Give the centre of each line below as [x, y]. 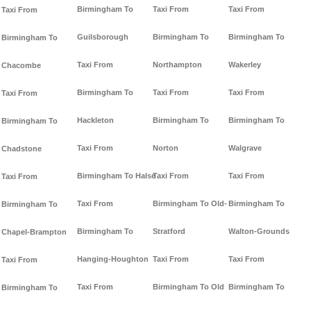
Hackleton [95, 120]
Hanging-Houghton [113, 259]
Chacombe [21, 66]
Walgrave [245, 148]
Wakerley [245, 65]
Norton [166, 148]
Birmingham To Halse [116, 176]
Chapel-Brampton [34, 232]
